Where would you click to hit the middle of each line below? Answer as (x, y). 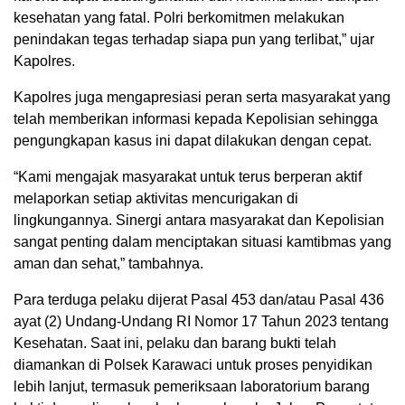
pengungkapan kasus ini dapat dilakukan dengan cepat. (193, 140)
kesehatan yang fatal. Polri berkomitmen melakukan (179, 17)
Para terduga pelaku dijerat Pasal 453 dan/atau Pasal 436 (199, 299)
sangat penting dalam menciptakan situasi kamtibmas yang (202, 241)
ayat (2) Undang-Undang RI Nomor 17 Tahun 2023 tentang (201, 321)
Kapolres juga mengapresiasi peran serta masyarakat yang (202, 97)
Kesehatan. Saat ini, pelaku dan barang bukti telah (175, 343)
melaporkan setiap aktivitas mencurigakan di (156, 198)
